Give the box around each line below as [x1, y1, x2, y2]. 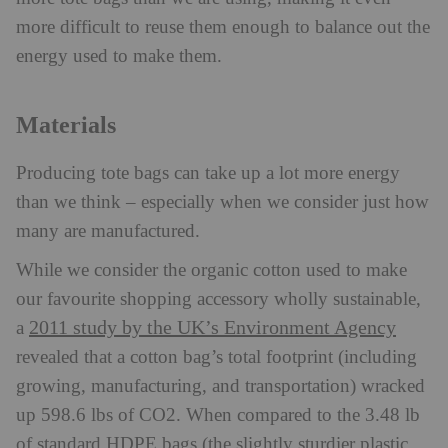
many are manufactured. [16, 220, 200, 242]
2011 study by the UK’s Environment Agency [29, 316, 396, 339]
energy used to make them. [16, 45, 222, 67]
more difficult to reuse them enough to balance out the [16, 16, 430, 38]
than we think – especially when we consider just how [16, 191, 429, 213]
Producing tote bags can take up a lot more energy [16, 162, 400, 184]
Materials [16, 111, 116, 138]
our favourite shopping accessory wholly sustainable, [16, 288, 421, 310]
